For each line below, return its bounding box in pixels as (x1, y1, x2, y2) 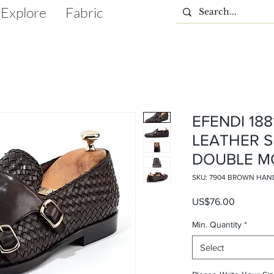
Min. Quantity (192, 220, 242, 229)
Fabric (65, 4, 103, 21)
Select (200, 242, 224, 253)
